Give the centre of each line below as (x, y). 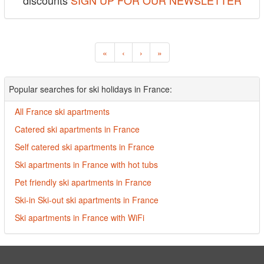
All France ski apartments (62, 111)
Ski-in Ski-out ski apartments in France (87, 200)
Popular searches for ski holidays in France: (90, 89)
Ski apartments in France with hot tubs (86, 164)
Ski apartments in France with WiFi (80, 217)
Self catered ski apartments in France (85, 147)
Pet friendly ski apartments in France (83, 182)
